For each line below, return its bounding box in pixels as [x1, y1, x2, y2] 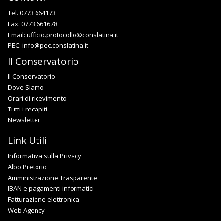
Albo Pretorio [8, 162, 47, 171]
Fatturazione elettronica [8, 194, 79, 204]
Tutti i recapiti [8, 105, 47, 114]
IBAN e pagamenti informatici [8, 184, 94, 193]
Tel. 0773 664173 [8, 8, 56, 18]
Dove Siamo [8, 83, 44, 92]
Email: [8, 30, 27, 39]
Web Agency [8, 205, 45, 215]
